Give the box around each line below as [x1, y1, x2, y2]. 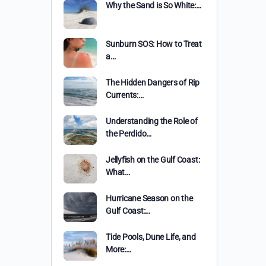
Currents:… [106, 90, 144, 100]
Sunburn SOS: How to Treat [106, 39, 202, 49]
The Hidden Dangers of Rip [106, 78, 199, 87]
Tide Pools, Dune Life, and [106, 232, 196, 242]
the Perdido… [106, 129, 152, 138]
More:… [106, 245, 131, 254]
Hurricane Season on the [106, 194, 193, 203]
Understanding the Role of [106, 116, 198, 126]
